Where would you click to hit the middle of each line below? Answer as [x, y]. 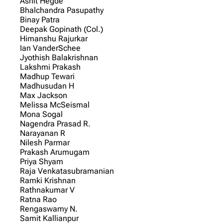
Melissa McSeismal [55, 105]
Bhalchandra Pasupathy [62, 10]
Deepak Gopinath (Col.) [62, 29]
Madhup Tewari [48, 76]
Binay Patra [40, 19]
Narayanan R [43, 133]
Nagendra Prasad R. [56, 123]
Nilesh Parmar [45, 142]
